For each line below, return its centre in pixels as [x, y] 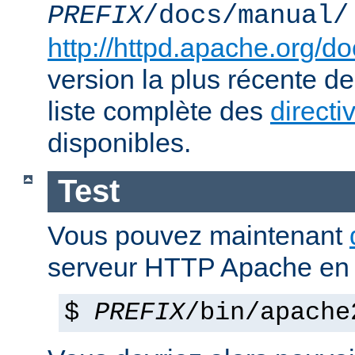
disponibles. [119, 143]
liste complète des [159, 111]
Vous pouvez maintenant [198, 235]
